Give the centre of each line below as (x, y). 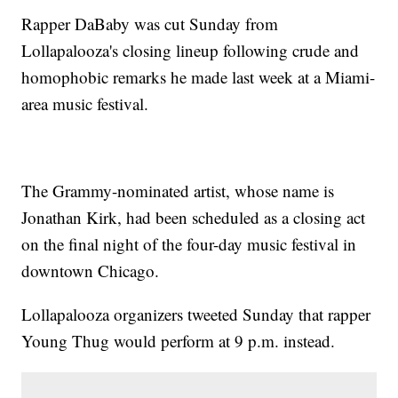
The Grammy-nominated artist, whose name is (178, 191)
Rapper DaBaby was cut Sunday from (150, 24)
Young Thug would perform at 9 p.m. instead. (179, 341)
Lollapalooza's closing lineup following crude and (191, 51)
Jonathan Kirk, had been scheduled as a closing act (194, 218)
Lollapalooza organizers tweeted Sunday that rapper (196, 314)
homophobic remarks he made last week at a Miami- (199, 77)
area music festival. (85, 104)
